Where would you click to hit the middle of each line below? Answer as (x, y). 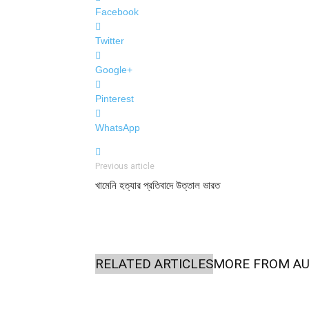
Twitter (110, 41)
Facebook (117, 12)
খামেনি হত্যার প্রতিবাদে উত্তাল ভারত (158, 186)
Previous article (125, 166)
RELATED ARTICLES (154, 264)
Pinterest (114, 99)
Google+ (114, 70)
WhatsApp (118, 128)
